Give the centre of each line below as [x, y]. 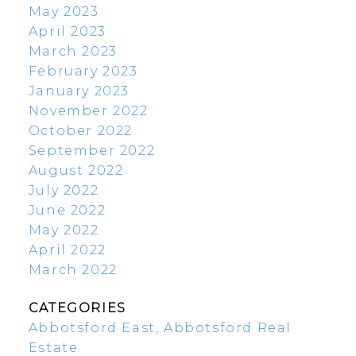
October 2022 [81, 131]
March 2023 [73, 52]
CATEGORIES [77, 308]
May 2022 [64, 230]
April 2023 [67, 32]
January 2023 [79, 91]
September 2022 [92, 151]
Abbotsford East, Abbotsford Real [160, 327]
